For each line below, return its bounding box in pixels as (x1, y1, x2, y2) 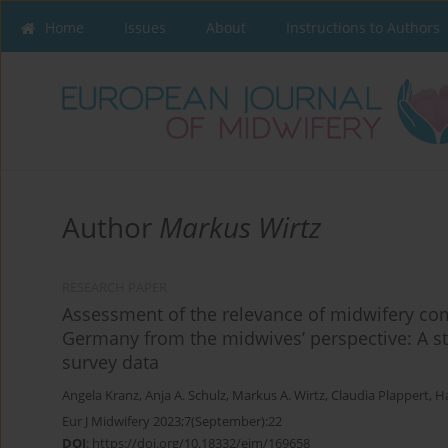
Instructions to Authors (286, 18, 440, 37)
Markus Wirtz (159, 208, 321, 247)
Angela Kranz (62, 387, 139, 405)
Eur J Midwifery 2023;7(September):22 (62, 412, 282, 431)
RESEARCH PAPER (62, 279, 167, 297)
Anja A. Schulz (145, 387, 226, 405)
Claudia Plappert (331, 387, 429, 405)
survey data (62, 350, 159, 375)
